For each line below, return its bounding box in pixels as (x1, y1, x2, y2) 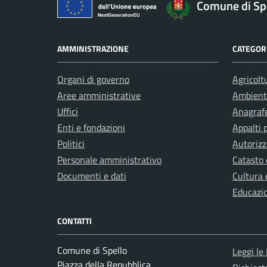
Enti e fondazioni (57, 120, 125, 135)
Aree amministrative (57, 88, 141, 103)
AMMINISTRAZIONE (57, 42, 129, 55)
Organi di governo (57, 72, 129, 87)
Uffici (57, 104, 78, 119)
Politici (57, 136, 85, 151)
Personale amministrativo (57, 153, 162, 167)
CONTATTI (57, 215, 92, 228)
